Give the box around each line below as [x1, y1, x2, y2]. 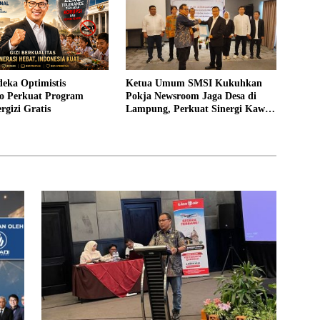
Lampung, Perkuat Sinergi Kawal [125, 103, 273, 114]
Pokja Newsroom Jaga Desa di [125, 90, 256, 101]
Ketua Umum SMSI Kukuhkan [125, 77, 262, 89]
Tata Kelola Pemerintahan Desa [125, 116, 263, 127]
